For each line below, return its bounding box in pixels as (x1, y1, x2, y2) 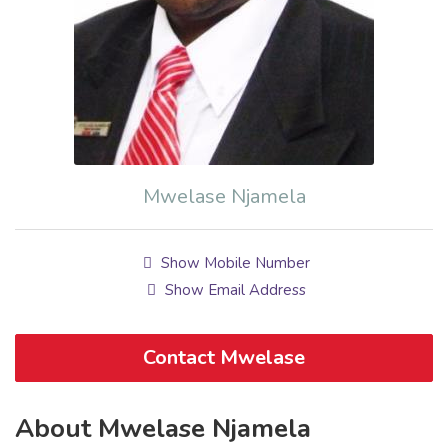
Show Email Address (161, 280, 307, 301)
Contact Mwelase (143, 344, 305, 372)
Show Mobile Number (157, 253, 311, 274)
